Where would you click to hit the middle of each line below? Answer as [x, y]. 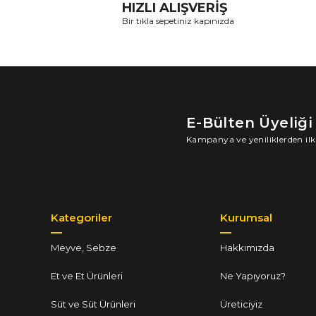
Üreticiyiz [241, 304]
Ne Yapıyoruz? [253, 275]
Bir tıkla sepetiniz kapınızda [178, 21]
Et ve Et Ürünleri [87, 275]
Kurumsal [246, 217]
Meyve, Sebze [84, 247]
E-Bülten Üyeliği [249, 122]
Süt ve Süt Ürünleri [93, 304]
